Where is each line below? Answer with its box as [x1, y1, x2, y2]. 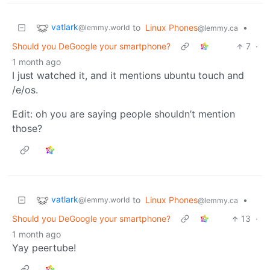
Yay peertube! [12, 242, 76, 254]
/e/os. [12, 84, 38, 96]
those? [12, 122, 42, 135]
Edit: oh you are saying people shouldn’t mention [12, 108, 235, 121]
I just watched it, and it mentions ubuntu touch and [12, 69, 244, 82]
